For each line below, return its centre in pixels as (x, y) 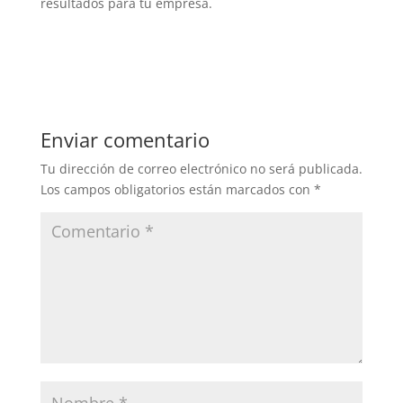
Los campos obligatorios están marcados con (177, 189)
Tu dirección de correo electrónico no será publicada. (201, 169)
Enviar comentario (125, 139)
